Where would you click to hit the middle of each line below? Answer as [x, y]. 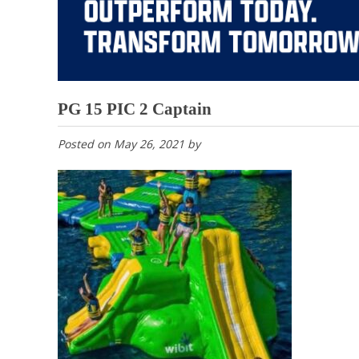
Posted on [86, 144]
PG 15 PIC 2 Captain [135, 109]
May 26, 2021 [149, 144]
